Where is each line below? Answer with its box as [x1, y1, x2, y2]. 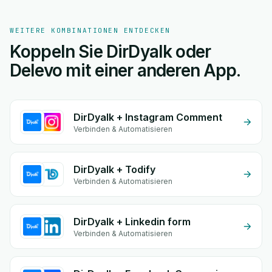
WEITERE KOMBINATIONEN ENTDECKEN [10, 26, 171, 35]
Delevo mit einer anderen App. [10, 60, 241, 81]
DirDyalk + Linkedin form [73, 216, 191, 228]
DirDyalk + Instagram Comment [73, 111, 222, 123]
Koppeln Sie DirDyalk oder [10, 41, 211, 62]
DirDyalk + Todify [73, 163, 155, 175]
